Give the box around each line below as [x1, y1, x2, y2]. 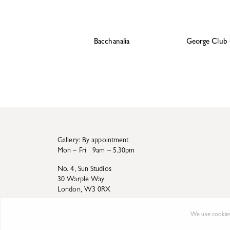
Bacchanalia [94, 39, 130, 47]
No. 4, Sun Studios [57, 166, 111, 174]
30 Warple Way [57, 176, 105, 184]
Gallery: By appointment [57, 137, 129, 145]
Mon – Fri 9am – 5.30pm [57, 147, 135, 155]
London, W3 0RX [57, 186, 111, 194]
